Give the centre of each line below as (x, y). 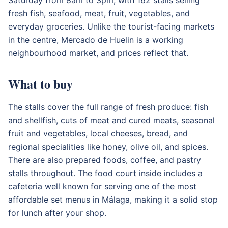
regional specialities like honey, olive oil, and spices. (108, 146)
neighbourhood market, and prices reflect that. (98, 53)
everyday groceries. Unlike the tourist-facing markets (111, 26)
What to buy (40, 83)
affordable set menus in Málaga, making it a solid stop (113, 199)
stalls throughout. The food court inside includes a (105, 173)
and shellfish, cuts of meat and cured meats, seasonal (111, 120)
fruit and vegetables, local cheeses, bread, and (98, 133)
